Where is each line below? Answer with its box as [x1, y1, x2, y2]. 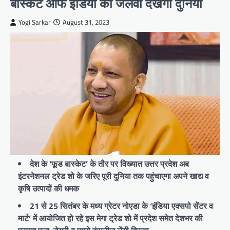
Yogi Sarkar [18, 17, 51, 28]
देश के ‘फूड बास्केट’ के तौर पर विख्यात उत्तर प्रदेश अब [30, 158, 189, 170]
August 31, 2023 [63, 17, 109, 28]
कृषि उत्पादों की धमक [18, 182, 79, 195]
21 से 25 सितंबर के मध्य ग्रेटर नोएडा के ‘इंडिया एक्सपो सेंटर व [30, 200, 213, 213]
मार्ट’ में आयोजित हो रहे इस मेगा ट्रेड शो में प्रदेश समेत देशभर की [18, 212, 203, 225]
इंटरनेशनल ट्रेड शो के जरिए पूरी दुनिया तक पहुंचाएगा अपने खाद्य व [18, 170, 209, 183]
